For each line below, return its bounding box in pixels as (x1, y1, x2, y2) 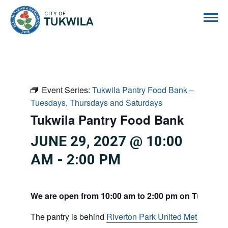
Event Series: (42, 84, 92, 96)
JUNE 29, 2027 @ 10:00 (31, 133, 183, 150)
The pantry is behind (31, 211, 106, 222)
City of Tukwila (94, 6, 146, 16)
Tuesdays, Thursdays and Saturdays (31, 97, 162, 108)
